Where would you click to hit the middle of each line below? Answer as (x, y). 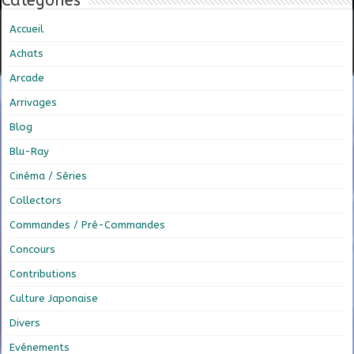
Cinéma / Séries (49, 176)
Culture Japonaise (54, 299)
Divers (25, 323)
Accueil (27, 29)
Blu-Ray (30, 152)
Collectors (36, 201)
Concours (33, 250)
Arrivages (34, 103)
